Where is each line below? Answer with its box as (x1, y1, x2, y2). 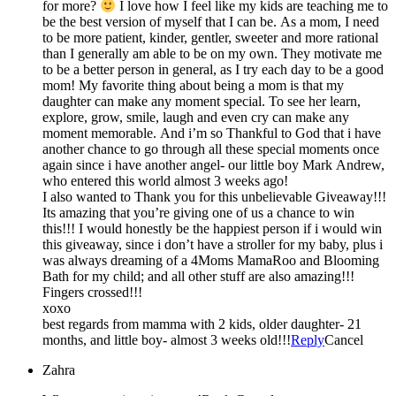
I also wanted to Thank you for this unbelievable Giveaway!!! (42, 189, 386, 205)
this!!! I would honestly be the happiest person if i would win (42, 221, 382, 237)
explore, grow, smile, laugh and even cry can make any (42, 110, 349, 126)
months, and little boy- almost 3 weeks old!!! (42, 332, 291, 348)
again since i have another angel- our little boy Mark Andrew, (42, 157, 385, 173)
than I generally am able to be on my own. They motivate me (42, 46, 382, 62)
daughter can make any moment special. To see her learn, (42, 94, 361, 110)
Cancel (324, 332, 363, 348)
